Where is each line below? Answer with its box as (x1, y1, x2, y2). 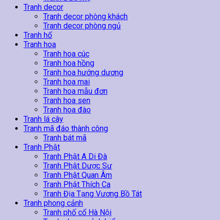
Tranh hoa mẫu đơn (43, 86, 108, 96)
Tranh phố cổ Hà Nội (43, 208, 111, 218)
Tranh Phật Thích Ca (43, 180, 110, 190)
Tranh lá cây (24, 114, 63, 124)
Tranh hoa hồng (43, 58, 94, 68)
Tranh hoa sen (43, 96, 90, 106)
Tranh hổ (24, 30, 52, 40)
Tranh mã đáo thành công (24, 124, 108, 134)
